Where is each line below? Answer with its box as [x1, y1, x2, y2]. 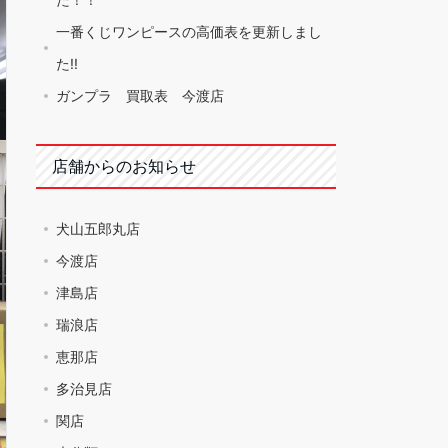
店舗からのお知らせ [52, 156, 196, 176]
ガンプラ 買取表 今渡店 [56, 87, 224, 104]
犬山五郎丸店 [56, 220, 140, 237]
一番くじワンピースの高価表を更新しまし [56, 23, 322, 40]
